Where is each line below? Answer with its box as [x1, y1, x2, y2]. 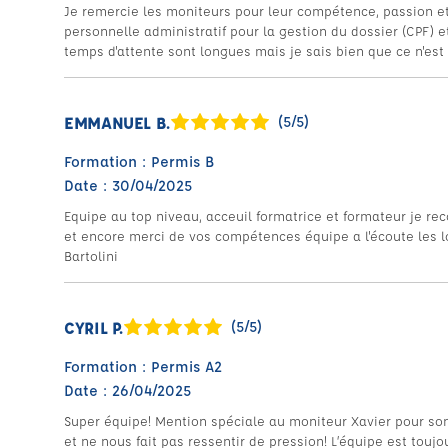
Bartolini [64, 247, 118, 264]
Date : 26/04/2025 [64, 381, 191, 400]
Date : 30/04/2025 [64, 176, 192, 195]
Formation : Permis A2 [64, 357, 222, 376]
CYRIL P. [64, 316, 124, 338]
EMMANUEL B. [64, 111, 171, 133]
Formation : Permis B [64, 152, 215, 171]
